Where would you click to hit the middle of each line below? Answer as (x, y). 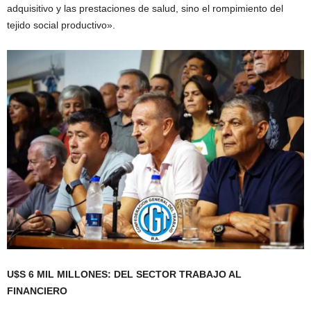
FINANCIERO (37, 291)
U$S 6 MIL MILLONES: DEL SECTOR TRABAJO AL (124, 274)
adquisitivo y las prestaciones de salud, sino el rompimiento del (145, 8)
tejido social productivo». (61, 25)
